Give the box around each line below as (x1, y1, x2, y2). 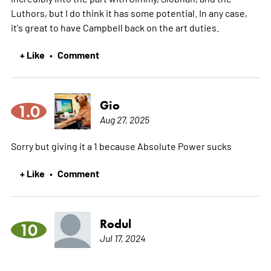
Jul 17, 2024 (99, 231, 146, 244)
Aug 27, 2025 (99, 113, 149, 125)
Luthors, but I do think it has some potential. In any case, (10, 6, 247, 19)
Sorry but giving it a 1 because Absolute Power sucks (10, 139, 232, 152)
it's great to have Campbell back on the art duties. (10, 21, 219, 33)
